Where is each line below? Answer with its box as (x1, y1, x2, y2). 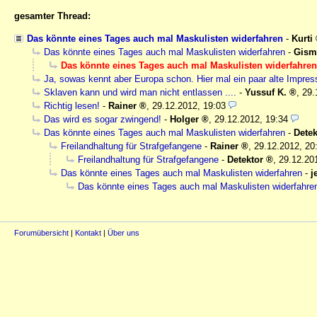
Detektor (227, 154, 263, 166)
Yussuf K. (245, 87, 287, 98)
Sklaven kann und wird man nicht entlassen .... (44, 87, 236, 98)
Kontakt (75, 228, 101, 237)
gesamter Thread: (14, 11, 91, 22)
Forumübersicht (14, 228, 69, 237)
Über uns (108, 228, 139, 237)
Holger (170, 114, 199, 125)
